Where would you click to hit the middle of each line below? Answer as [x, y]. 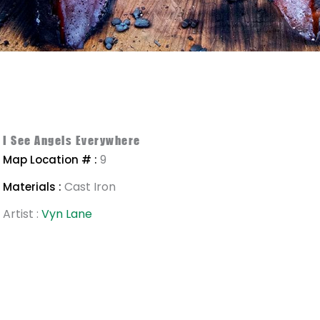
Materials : [32, 187]
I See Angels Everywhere [72, 140]
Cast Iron [89, 187]
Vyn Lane [67, 214]
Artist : [22, 214]
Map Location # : [50, 160]
